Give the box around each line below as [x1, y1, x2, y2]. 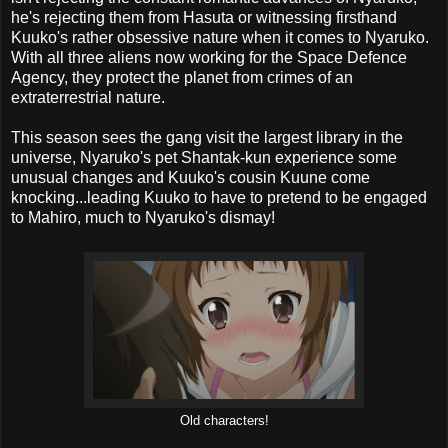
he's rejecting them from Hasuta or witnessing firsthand [11, 8, 397, 26]
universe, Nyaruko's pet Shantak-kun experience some [11, 148, 397, 166]
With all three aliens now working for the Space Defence [11, 48, 407, 66]
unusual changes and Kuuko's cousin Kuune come [11, 168, 370, 186]
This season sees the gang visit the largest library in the [11, 128, 403, 146]
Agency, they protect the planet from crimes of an [11, 68, 353, 86]
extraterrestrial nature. [11, 88, 165, 106]
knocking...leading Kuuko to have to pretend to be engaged [11, 188, 427, 206]
